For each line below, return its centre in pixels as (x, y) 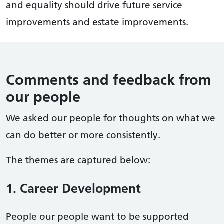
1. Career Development (75, 188)
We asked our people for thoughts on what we (111, 118)
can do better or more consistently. (83, 135)
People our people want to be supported (97, 216)
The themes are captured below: (78, 160)
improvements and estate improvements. (97, 22)
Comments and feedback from (109, 79)
